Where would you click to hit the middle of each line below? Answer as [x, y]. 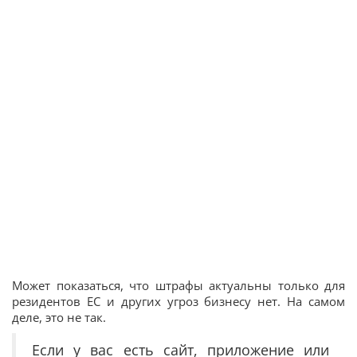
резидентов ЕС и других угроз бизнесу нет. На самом [178, 301]
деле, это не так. [59, 317]
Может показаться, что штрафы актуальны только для [178, 285]
